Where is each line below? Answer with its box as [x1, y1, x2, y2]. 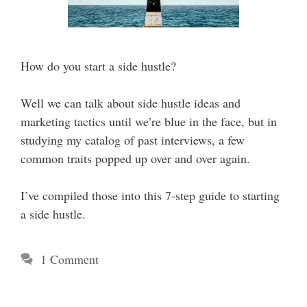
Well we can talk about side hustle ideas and [21, 95, 241, 111]
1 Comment [40, 251, 99, 267]
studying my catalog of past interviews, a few [21, 132, 245, 148]
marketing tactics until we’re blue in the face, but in [21, 113, 277, 130]
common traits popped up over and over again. [21, 150, 250, 167]
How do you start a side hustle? [21, 58, 176, 74]
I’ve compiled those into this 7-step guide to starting [21, 187, 280, 204]
